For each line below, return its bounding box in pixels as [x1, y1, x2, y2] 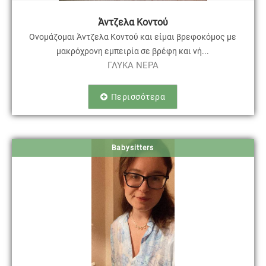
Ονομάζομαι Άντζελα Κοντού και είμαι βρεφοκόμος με [29, 31, 237, 42]
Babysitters [112, 143, 154, 152]
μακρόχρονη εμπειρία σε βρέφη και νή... [56, 46, 210, 56]
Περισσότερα [110, 91, 166, 102]
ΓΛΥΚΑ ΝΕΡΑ [107, 59, 159, 71]
